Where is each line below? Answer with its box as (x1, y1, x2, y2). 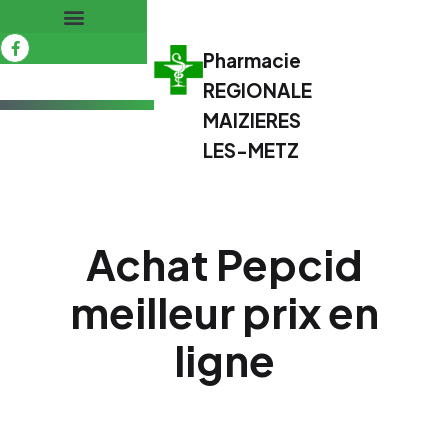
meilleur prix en (69, 285, 379, 338)
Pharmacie (203, 48, 302, 72)
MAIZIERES (203, 108, 302, 132)
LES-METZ (203, 138, 300, 162)
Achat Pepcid (85, 237, 363, 290)
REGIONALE (203, 78, 313, 102)
